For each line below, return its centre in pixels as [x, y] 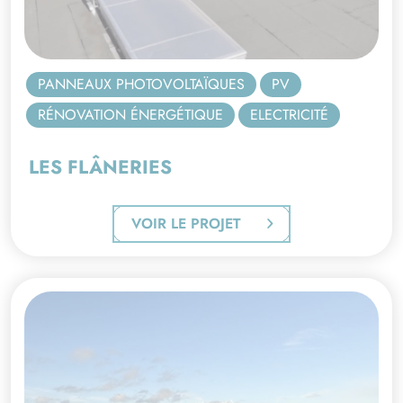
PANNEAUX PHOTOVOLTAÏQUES [141, 84]
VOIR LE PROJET [186, 224]
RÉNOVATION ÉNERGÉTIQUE [130, 115]
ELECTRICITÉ [289, 115]
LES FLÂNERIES [100, 167]
